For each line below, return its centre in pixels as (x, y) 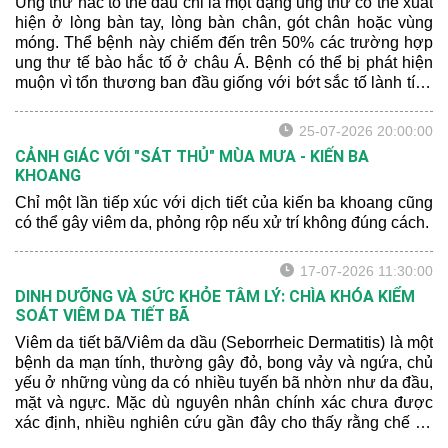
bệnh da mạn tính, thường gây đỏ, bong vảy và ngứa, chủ (224, 362)
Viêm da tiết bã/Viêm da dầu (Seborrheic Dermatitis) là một (224, 342)
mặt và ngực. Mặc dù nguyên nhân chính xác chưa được (224, 402)
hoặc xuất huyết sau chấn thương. (136, 102)
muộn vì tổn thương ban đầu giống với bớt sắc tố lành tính (224, 82)
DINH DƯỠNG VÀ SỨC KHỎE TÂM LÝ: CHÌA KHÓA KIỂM (215, 296)
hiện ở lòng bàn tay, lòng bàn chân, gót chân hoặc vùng (224, 22)
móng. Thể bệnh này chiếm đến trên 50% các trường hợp (224, 42)
